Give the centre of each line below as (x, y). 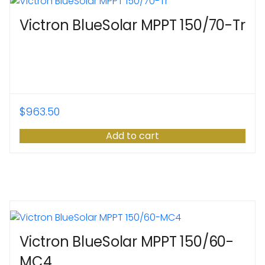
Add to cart (132, 135)
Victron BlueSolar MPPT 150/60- (127, 241)
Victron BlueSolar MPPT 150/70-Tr (132, 25)
